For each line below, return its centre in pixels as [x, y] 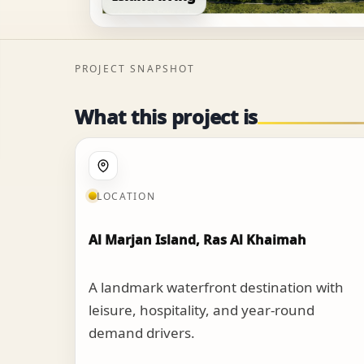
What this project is [167, 116]
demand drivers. [142, 332]
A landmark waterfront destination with [216, 287]
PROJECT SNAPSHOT [135, 68]
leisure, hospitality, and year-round [201, 310]
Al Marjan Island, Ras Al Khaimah [197, 239]
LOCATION [126, 196]
